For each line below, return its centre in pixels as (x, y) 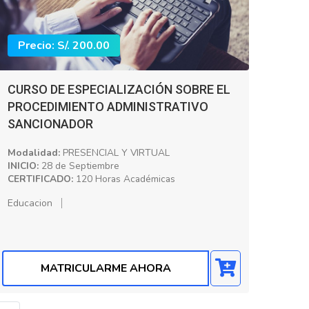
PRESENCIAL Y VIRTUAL (115, 152)
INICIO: (23, 166)
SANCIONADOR (50, 123)
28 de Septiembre (79, 166)
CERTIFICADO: (40, 179)
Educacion (30, 203)
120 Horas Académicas (124, 179)
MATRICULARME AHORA (106, 268)
